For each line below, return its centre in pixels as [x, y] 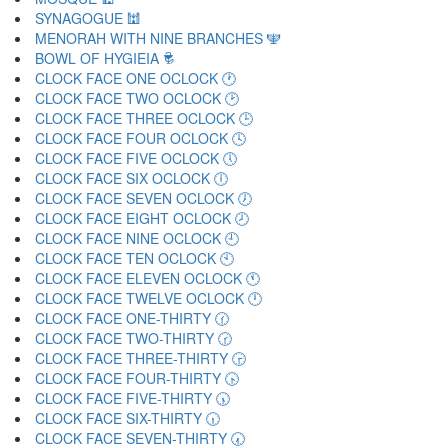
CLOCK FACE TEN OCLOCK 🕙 [134, 258]
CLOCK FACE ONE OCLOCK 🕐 [135, 78]
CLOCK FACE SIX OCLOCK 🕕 [131, 178]
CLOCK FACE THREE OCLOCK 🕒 [144, 118]
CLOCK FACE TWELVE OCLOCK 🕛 [148, 298]
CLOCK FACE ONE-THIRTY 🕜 [132, 318]
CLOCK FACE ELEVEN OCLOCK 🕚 [147, 278]
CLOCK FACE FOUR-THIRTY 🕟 [137, 378]
